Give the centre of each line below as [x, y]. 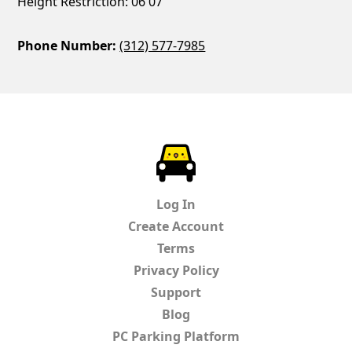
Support [176, 292]
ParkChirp [226, 153]
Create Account [176, 226]
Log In [176, 204]
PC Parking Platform [176, 336]
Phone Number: [67, 45]
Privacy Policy [176, 270]
